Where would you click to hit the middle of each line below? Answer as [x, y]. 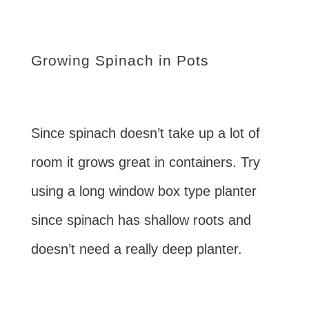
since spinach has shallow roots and [141, 220]
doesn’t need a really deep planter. [136, 249]
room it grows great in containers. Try [145, 162]
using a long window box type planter [143, 191]
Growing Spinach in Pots [120, 60]
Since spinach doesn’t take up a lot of [145, 133]
